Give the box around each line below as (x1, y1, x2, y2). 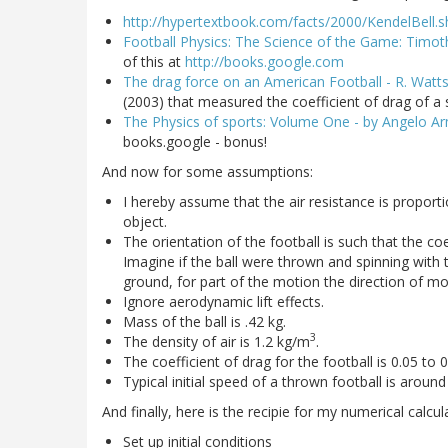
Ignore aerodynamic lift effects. (123, 291, 324, 311)
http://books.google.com (185, 51, 344, 71)
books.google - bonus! (123, 131, 267, 151)
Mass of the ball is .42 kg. (123, 311, 286, 331)
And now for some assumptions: (102, 161, 313, 181)
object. (123, 211, 167, 231)
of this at (123, 51, 185, 71)
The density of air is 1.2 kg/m (123, 331, 310, 351)
